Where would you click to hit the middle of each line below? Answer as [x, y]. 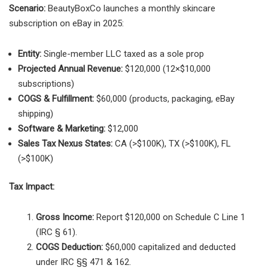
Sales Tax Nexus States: [65, 143]
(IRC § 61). [57, 232]
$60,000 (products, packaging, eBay [164, 98]
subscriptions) [46, 83]
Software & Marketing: [62, 128]
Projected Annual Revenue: [70, 68]
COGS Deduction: [69, 247]
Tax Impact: [32, 187]
